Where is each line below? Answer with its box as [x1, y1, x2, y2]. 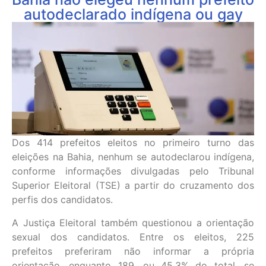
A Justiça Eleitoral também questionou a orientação [12, 216, 254, 229]
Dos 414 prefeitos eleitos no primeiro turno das [12, 137, 254, 149]
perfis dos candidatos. [12, 194, 113, 206]
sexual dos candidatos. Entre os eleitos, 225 [12, 230, 254, 243]
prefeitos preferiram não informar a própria [12, 245, 254, 257]
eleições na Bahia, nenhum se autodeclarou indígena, [12, 151, 254, 163]
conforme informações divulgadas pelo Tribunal [12, 165, 254, 178]
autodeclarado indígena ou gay [23, 5, 243, 23]
